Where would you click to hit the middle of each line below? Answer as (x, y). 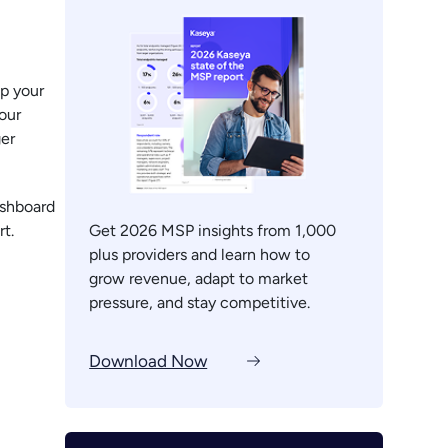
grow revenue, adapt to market (199, 279)
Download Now (148, 360)
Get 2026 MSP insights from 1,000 (213, 231)
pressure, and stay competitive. (200, 303)
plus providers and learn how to (200, 255)
